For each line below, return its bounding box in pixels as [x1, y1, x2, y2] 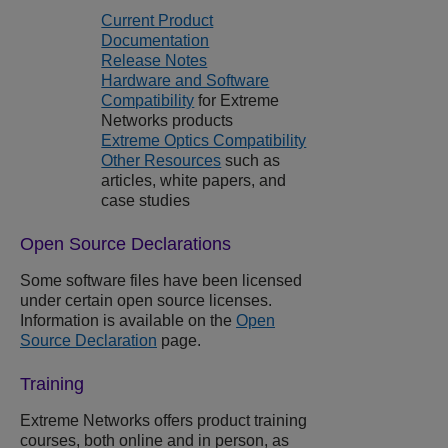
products [168, 112, 234, 130]
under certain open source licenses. [20, 292, 272, 310]
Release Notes [101, 52, 208, 70]
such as [221, 152, 281, 170]
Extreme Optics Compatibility [101, 132, 307, 150]
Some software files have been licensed [20, 272, 302, 290]
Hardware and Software [101, 72, 270, 90]
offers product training [150, 412, 307, 430]
